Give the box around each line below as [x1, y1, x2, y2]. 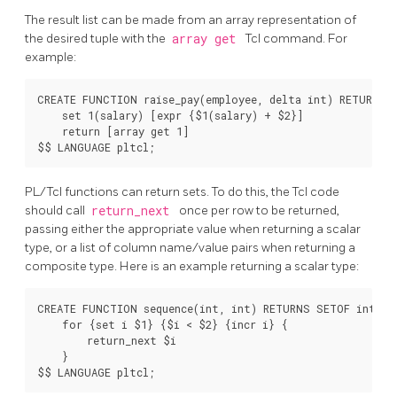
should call [25, 202, 88, 218]
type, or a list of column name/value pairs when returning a [25, 239, 355, 255]
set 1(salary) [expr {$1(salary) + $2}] [37, 107, 304, 122]
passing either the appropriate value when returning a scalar [25, 221, 361, 237]
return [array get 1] [37, 123, 190, 138]
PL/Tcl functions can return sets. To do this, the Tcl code [25, 183, 339, 199]
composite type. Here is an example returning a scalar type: [25, 258, 359, 274]
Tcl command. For [245, 30, 347, 46]
